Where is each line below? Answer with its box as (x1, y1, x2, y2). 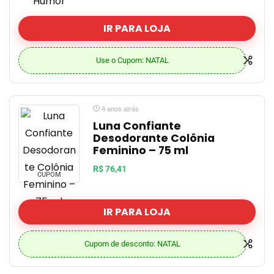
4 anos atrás (100, 105, 139, 113)
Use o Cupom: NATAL (96, 56, 169, 65)
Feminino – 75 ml (93, 143, 188, 158)
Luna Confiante (93, 119, 181, 133)
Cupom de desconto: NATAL (84, 239, 180, 248)
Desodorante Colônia (93, 131, 215, 146)
